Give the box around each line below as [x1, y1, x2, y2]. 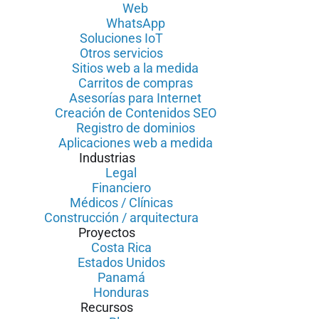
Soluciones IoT [79, 31, 163, 46]
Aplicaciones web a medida [58, 135, 213, 150]
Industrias [78, 150, 135, 165]
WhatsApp [105, 16, 165, 31]
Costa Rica [90, 240, 152, 255]
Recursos [80, 300, 133, 315]
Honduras [93, 285, 149, 300]
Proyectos [78, 225, 135, 240]
